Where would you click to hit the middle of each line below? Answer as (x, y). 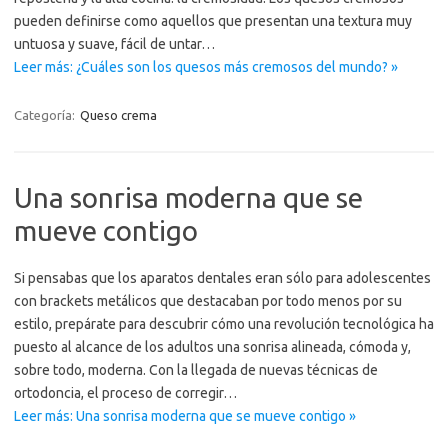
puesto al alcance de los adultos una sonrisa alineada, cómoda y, (212, 347)
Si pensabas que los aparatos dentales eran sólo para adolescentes (222, 278)
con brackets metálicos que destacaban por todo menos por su (208, 301)
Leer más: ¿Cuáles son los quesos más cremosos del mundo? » (206, 67)
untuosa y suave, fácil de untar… (114, 44)
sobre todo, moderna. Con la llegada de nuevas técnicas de (196, 370)
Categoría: (46, 115)
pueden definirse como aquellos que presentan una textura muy (213, 21)
